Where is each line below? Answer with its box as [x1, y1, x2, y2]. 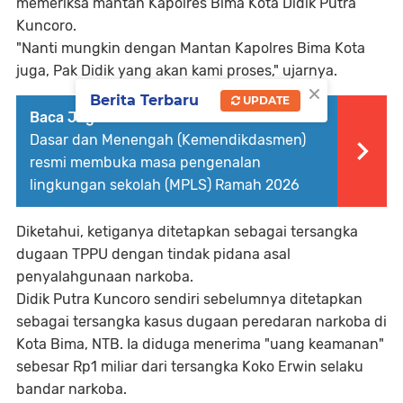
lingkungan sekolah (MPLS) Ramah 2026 [30, 175, 300, 193]
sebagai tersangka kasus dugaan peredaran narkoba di [16, 312, 387, 330]
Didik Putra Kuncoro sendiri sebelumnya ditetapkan [16, 290, 363, 308]
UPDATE [240, 94, 290, 108]
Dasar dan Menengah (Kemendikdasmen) [30, 130, 306, 148]
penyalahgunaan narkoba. [16, 267, 193, 285]
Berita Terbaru [90, 92, 199, 110]
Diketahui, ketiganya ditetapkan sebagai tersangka [16, 222, 358, 240]
